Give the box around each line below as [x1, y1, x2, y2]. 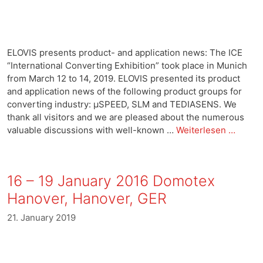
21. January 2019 [7, 212, 76, 223]
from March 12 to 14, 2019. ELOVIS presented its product [7, 72, 240, 84]
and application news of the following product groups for [7, 85, 242, 97]
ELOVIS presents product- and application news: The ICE [7, 46, 242, 58]
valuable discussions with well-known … [7, 124, 176, 136]
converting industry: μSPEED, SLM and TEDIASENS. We [7, 98, 237, 110]
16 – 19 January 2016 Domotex [7, 171, 215, 190]
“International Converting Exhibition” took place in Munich [7, 59, 247, 71]
